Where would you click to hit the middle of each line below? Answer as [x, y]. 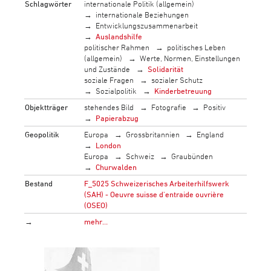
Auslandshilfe [119, 36]
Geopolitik [42, 134]
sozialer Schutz [177, 80]
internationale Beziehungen [142, 14]
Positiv [215, 107]
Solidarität [165, 69]
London [109, 145]
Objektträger [47, 107]
